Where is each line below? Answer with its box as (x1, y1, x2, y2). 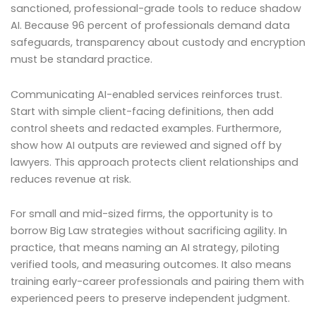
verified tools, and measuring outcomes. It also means (11, 257, 291, 272)
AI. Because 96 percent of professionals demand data (11, 18, 290, 33)
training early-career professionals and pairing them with (11, 274, 304, 289)
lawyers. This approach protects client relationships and (11, 154, 298, 169)
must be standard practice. (11, 52, 152, 67)
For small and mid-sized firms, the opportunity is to (11, 207, 273, 221)
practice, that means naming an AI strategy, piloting (11, 241, 279, 255)
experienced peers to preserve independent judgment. (11, 291, 290, 306)
